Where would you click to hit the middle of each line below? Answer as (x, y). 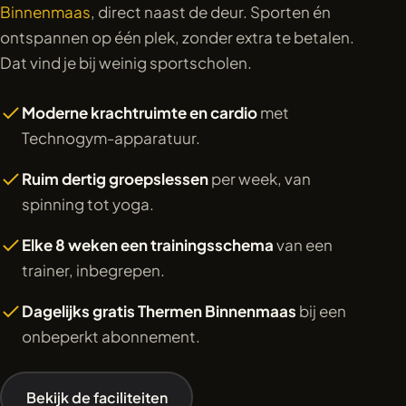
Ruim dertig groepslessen (115, 179)
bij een (321, 310)
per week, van (260, 179)
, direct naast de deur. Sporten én (211, 12)
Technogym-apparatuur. (111, 138)
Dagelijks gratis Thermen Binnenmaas (159, 310)
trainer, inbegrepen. (93, 270)
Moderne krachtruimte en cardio (140, 113)
